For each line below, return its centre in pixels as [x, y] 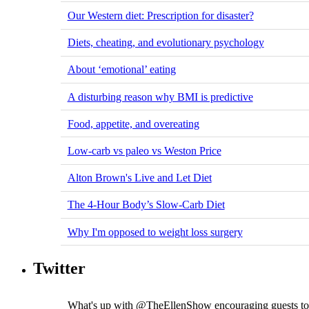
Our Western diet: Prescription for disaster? [160, 16]
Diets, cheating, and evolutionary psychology [166, 43]
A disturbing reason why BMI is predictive [160, 97]
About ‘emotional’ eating [121, 70]
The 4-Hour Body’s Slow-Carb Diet [146, 205]
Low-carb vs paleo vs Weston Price [144, 151]
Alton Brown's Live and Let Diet [139, 178]
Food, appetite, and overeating [133, 123]
